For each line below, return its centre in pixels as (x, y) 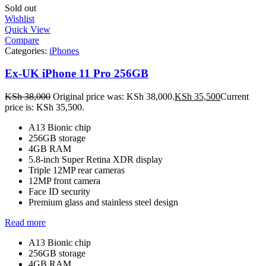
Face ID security (59, 192)
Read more (25, 223)
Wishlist (20, 18)
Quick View (28, 29)
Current (235, 97)
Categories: (27, 50)
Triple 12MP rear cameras (77, 170)
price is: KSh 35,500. (45, 107)
